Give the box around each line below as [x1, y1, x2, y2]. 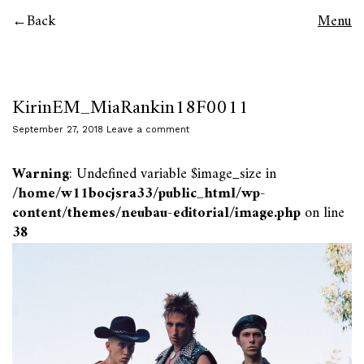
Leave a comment [106, 124, 189, 135]
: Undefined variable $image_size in [69, 162, 276, 187]
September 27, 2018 [12, 124, 103, 135]
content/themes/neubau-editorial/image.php [12, 201, 301, 226]
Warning [12, 162, 69, 187]
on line [301, 201, 344, 226]
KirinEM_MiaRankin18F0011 [12, 91, 249, 125]
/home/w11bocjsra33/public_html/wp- [12, 181, 266, 206]
